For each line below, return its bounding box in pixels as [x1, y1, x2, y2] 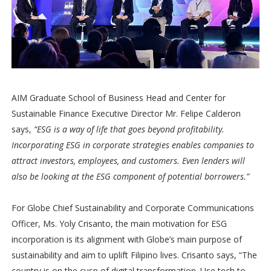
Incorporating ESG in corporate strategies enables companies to [11, 139, 254, 151]
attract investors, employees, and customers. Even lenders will [11, 155, 245, 167]
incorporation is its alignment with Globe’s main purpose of [11, 233, 242, 246]
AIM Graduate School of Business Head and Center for [11, 92, 226, 104]
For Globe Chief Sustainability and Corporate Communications [11, 202, 254, 214]
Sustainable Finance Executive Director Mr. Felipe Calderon [11, 108, 241, 120]
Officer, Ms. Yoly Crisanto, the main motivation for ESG [11, 218, 227, 230]
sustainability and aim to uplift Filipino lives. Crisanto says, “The [11, 249, 257, 261]
